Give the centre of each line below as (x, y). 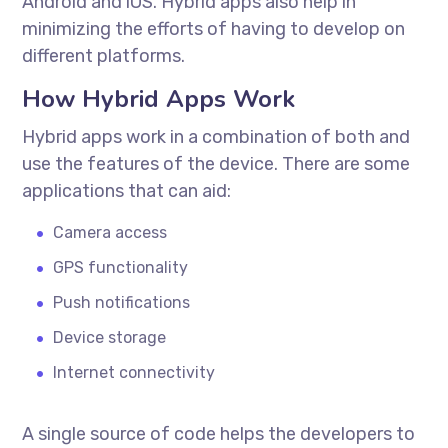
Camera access (110, 232)
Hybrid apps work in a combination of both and (216, 136)
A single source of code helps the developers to (219, 433)
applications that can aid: (127, 190)
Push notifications (122, 302)
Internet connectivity (134, 372)
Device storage (110, 337)
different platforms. (104, 55)
